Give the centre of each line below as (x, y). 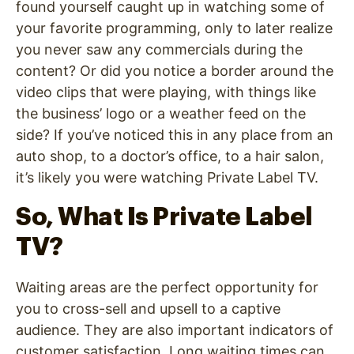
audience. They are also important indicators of (175, 330)
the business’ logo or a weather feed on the (161, 113)
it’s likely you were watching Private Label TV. (167, 177)
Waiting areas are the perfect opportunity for (167, 287)
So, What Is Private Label (164, 217)
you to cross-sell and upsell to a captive (148, 308)
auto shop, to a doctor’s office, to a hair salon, (170, 156)
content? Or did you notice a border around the (175, 70)
